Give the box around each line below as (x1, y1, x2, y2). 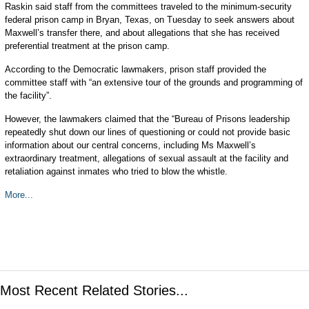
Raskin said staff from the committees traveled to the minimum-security (4, 1, 292, 12)
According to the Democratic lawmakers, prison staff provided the (4, 64, 266, 74)
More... (4, 190, 33, 200)
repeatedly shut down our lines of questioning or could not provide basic (4, 127, 290, 137)
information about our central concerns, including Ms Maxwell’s (4, 140, 256, 150)
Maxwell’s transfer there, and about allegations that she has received (4, 28, 279, 38)
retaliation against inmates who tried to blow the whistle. (4, 166, 228, 177)
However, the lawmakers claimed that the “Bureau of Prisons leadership (4, 114, 290, 124)
